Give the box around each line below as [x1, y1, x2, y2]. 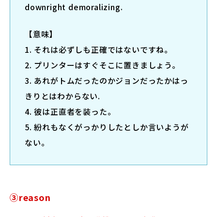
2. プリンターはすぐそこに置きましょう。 [25, 59, 180, 71]
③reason [10, 190, 51, 203]
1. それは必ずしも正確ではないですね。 [25, 43, 172, 55]
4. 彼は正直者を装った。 [25, 105, 116, 117]
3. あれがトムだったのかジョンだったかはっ [25, 74, 188, 86]
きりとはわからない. [25, 90, 101, 102]
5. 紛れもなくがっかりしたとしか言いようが [25, 121, 189, 133]
